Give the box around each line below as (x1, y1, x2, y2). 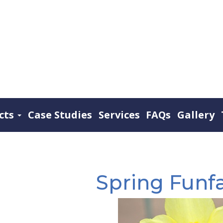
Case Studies (27, 108, 92, 121)
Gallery (177, 108, 215, 121)
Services (98, 108, 140, 121)
